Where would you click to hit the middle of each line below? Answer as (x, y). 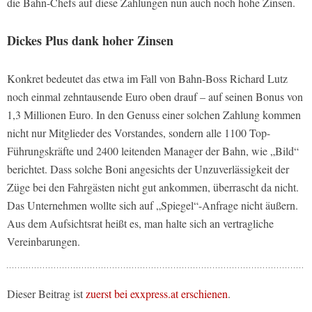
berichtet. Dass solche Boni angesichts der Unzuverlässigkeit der (148, 169)
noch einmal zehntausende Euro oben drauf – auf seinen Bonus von (155, 97)
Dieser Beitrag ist (46, 294)
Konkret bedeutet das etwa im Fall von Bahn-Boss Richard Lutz (147, 79)
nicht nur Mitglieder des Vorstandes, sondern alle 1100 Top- (139, 133)
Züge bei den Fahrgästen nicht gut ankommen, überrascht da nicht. (153, 187)
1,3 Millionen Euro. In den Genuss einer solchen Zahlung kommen (154, 115)
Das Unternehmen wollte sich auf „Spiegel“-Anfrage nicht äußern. (153, 205)
